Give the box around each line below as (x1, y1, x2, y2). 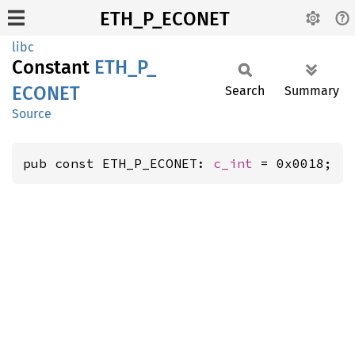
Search (225, 83, 265, 98)
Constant (12, 56, 94, 78)
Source (12, 106, 52, 121)
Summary (284, 83, 339, 98)
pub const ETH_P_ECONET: (23, 155, 213, 171)
